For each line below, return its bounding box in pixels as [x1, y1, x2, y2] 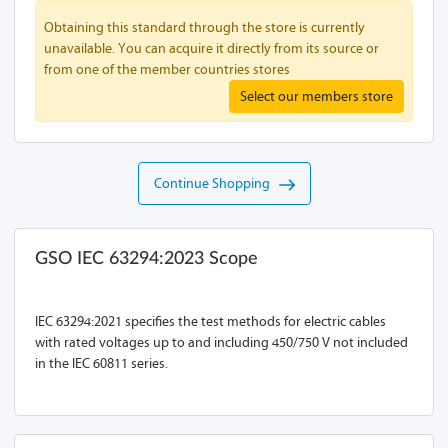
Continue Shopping [153, 175, 279, 192]
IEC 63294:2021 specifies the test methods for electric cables [35, 313, 386, 330]
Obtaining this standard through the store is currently [44, 19, 365, 36]
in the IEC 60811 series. [35, 355, 168, 372]
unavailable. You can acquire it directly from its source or [44, 40, 379, 57]
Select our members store [240, 88, 393, 105]
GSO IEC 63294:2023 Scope [35, 250, 258, 268]
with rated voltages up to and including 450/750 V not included [35, 334, 408, 351]
